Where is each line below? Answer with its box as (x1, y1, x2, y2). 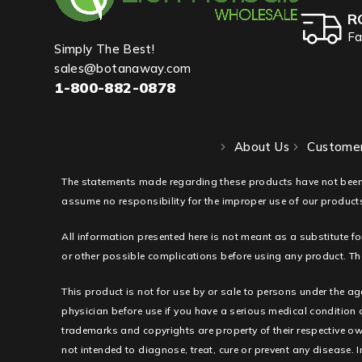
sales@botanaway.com (54, 61, 192, 77)
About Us (234, 139, 289, 155)
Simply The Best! (54, 41, 155, 57)
